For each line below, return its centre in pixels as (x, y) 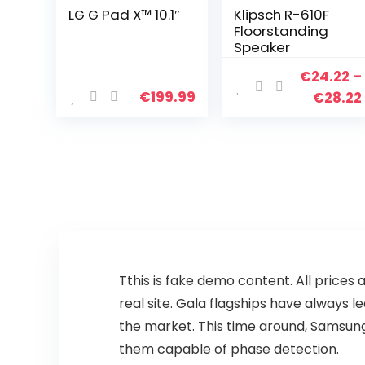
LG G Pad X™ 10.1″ (124, 15)
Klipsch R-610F (282, 15)
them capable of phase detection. (229, 350)
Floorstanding (281, 31)
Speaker (262, 47)
